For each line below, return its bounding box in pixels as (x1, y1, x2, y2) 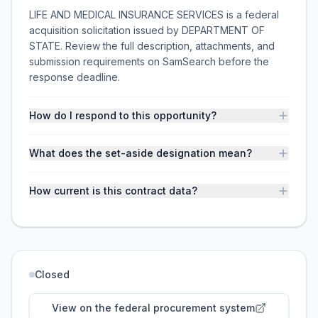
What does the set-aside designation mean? (29, 147, 252, 159)
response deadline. (29, 71, 120, 83)
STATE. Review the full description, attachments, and (29, 40, 275, 52)
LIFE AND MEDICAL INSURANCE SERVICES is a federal (29, 9, 279, 21)
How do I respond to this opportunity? (29, 109, 216, 121)
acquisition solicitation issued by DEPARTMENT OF (29, 24, 265, 36)
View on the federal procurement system (52, 302, 255, 314)
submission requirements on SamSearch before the (29, 55, 269, 67)
